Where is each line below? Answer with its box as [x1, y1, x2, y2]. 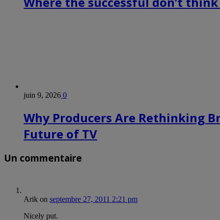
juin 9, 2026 [24, 91, 61, 100]
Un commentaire [4, 152, 82, 165]
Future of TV [24, 126, 97, 142]
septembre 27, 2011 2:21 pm [50, 194, 137, 203]
